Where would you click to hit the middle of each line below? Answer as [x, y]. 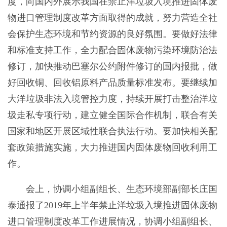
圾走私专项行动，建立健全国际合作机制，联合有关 [112, 115]
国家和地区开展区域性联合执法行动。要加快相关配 [112, 131]
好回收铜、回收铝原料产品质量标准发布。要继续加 [112, 83]
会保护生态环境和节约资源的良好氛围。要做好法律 [112, 34]
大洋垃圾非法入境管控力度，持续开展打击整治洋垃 [112, 99]
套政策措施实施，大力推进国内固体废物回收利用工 [112, 148]
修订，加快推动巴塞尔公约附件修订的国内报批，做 [112, 67]
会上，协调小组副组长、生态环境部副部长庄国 [112, 189]
